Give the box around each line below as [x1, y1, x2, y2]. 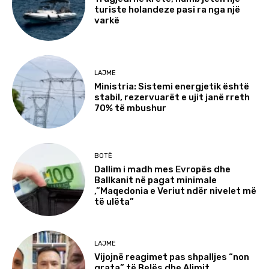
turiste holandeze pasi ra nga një [94, 4, 241, 15]
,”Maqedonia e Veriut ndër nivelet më [94, 185, 257, 196]
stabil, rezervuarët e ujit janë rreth [94, 92, 250, 103]
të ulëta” [94, 196, 134, 207]
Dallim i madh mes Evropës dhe [94, 163, 231, 175]
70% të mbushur [94, 103, 167, 114]
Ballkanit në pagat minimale [94, 174, 217, 186]
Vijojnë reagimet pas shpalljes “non [94, 252, 250, 263]
